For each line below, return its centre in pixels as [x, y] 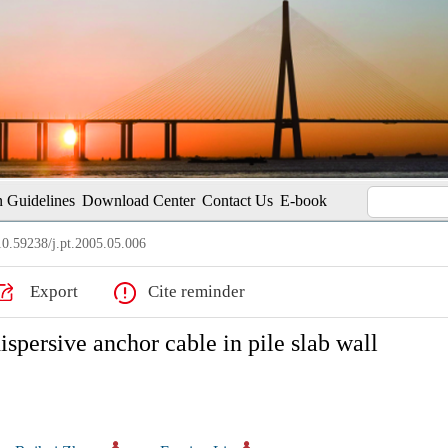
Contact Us [237, 200]
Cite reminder [196, 291]
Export [53, 291]
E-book [303, 200]
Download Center [138, 200]
